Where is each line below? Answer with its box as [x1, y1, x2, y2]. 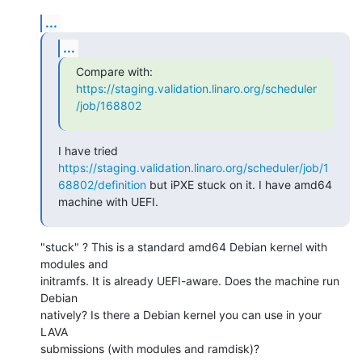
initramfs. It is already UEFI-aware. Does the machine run [40, 273, 339, 288]
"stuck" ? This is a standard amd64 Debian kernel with [40, 239, 327, 254]
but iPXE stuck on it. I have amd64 [146, 177, 332, 192]
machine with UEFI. [58, 194, 158, 208]
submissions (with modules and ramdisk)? [40, 341, 259, 356]
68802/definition [58, 177, 146, 192]
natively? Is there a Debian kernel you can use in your [40, 307, 322, 322]
